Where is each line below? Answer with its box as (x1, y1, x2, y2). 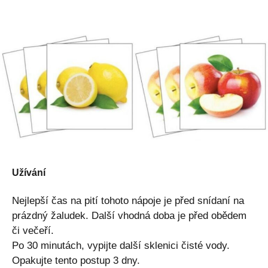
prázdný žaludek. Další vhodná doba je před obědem (12, 209, 246, 221)
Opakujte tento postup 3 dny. (12, 254, 140, 266)
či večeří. (12, 224, 54, 236)
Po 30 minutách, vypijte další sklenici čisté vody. (12, 239, 230, 251)
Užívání (12, 167, 45, 178)
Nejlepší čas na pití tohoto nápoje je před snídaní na (12, 194, 244, 206)
